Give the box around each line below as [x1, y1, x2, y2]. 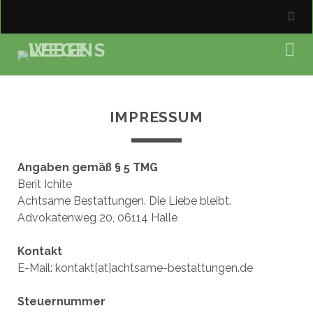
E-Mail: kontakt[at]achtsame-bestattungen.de [17, 261, 253, 275]
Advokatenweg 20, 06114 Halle [17, 211, 177, 224]
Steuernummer [17, 295, 105, 308]
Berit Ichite [17, 177, 72, 191]
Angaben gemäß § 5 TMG [17, 161, 158, 174]
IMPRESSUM [110, 108, 203, 126]
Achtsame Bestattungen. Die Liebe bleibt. [17, 194, 231, 208]
